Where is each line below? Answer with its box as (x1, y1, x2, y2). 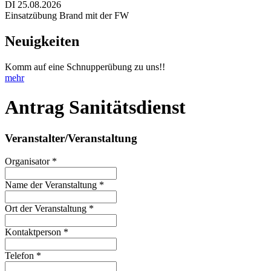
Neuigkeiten (5, 33, 79, 49)
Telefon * (5, 250, 41, 261)
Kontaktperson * (5, 227, 68, 238)
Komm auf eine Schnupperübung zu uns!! (5, 61, 165, 72)
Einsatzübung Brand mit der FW (5, 10, 129, 21)
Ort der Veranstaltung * (5, 203, 94, 214)
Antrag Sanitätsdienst (5, 96, 186, 119)
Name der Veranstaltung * (5, 180, 104, 191)
